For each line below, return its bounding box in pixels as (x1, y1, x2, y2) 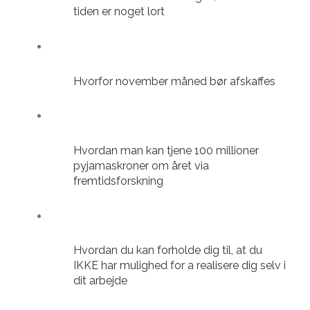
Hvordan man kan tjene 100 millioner (73, 144, 259, 158)
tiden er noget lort (73, 5, 165, 19)
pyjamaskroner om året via (73, 159, 209, 173)
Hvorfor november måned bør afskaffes (73, 74, 275, 88)
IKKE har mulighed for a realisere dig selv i (73, 259, 286, 273)
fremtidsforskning (73, 174, 163, 188)
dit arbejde (73, 274, 127, 288)
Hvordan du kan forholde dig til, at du (73, 244, 262, 257)
